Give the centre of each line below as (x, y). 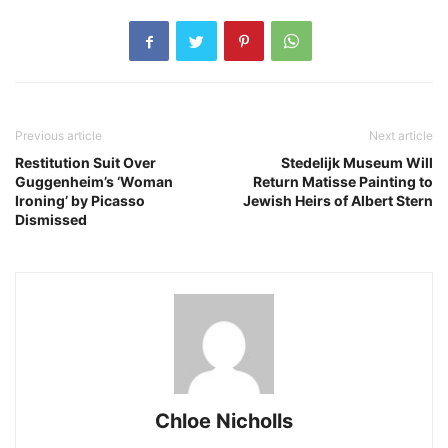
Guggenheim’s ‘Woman (94, 182)
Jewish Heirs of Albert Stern (338, 201)
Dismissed (51, 220)
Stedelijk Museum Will (357, 163)
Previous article (58, 136)
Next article (401, 136)
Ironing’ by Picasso (80, 201)
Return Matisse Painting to (343, 182)
